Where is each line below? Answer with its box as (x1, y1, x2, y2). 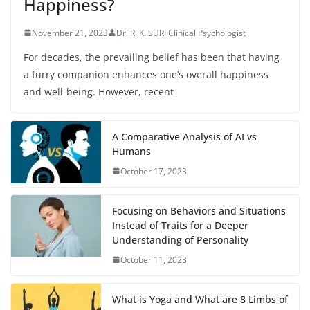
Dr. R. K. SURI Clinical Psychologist (116, 26, 246, 39)
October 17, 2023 (120, 165, 187, 177)
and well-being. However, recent (24, 84, 174, 98)
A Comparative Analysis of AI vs (112, 129, 257, 143)
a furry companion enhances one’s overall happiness (24, 67, 268, 81)
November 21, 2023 (32, 26, 108, 39)
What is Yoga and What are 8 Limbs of (112, 292, 288, 306)
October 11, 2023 (120, 253, 187, 266)
